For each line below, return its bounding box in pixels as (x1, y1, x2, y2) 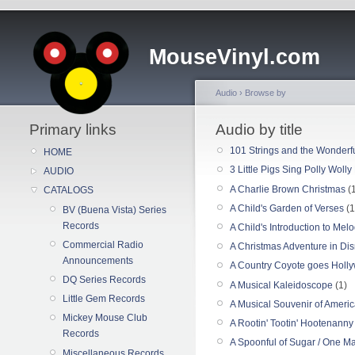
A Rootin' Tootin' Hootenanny (230, 317, 353, 329)
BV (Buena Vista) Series (63, 204, 166, 216)
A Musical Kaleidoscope (230, 279, 333, 291)
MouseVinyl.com (149, 45, 320, 69)
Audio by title (216, 121, 303, 138)
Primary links (29, 121, 116, 138)
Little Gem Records (63, 293, 145, 305)
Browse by (245, 88, 286, 97)
